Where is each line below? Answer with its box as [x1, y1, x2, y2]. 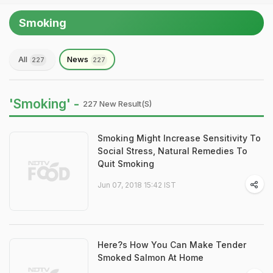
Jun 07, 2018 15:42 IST [97, 180, 176, 190]
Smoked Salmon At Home [97, 252, 204, 263]
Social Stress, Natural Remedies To [97, 146, 247, 156]
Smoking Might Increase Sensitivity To [97, 133, 261, 143]
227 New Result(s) [83, 99, 152, 108]
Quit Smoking [97, 158, 154, 169]
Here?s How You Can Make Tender [97, 239, 246, 250]
